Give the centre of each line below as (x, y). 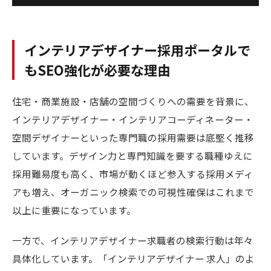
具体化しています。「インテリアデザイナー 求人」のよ (133, 258)
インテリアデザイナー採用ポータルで (137, 50)
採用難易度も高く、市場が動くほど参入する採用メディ (133, 174)
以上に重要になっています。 (74, 210)
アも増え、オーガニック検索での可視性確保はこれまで (133, 192)
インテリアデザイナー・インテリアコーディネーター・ (133, 119)
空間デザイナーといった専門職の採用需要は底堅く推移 (133, 137)
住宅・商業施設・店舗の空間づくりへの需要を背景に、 (133, 101)
